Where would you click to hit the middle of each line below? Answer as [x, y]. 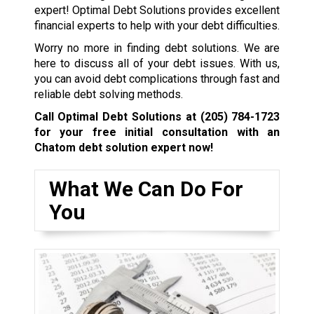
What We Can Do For [146, 189]
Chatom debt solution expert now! [123, 147]
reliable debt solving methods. [108, 94]
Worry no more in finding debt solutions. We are [157, 48]
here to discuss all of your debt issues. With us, [157, 63]
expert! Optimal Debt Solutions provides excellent [157, 10]
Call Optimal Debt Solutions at [117, 116]
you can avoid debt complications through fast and [157, 78]
